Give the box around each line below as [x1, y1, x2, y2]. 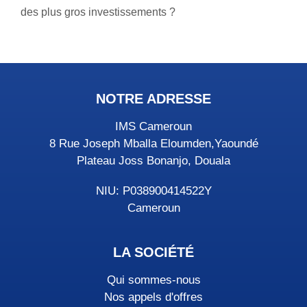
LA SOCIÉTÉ [113, 244, 194, 260]
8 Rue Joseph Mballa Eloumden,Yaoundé [49, 136, 258, 150]
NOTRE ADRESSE [96, 90, 211, 106]
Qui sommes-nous [106, 273, 201, 286]
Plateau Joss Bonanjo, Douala [77, 153, 230, 167]
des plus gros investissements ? [21, 5, 175, 18]
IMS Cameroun [115, 119, 192, 133]
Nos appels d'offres [104, 290, 203, 304]
